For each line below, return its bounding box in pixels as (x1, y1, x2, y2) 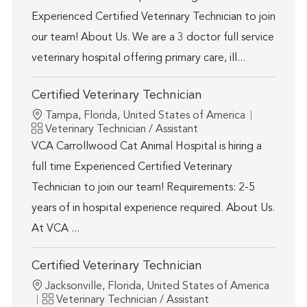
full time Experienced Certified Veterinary (31, 162, 232, 173)
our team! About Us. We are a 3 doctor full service (31, 32, 274, 44)
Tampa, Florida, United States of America (45, 110, 245, 122)
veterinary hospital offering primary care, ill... (31, 53, 245, 64)
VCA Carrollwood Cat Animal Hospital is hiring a (31, 141, 262, 153)
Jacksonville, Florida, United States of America (45, 281, 269, 293)
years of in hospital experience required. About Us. (31, 203, 275, 214)
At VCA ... (31, 223, 79, 235)
